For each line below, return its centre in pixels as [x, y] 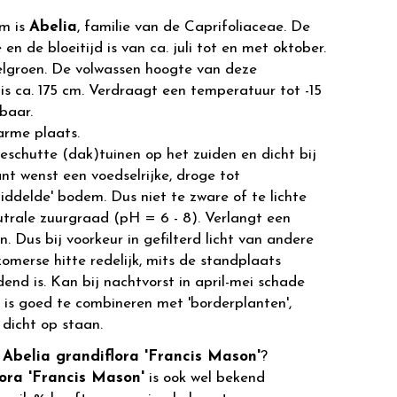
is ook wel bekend [205, 378]
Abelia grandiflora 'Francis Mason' [132, 357]
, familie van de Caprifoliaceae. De [194, 27]
